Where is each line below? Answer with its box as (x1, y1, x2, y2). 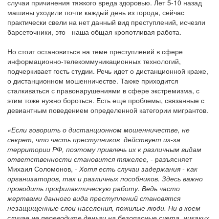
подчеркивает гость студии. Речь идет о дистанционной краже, (7, 66, 208, 76)
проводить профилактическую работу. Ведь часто (7, 183, 180, 193)
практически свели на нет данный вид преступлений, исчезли (7, 17, 205, 27)
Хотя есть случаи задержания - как (79, 164, 197, 174)
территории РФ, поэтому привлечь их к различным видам (7, 144, 201, 154)
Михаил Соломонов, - (7, 164, 79, 174)
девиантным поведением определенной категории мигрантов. (7, 105, 208, 115)
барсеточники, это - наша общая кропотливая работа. (7, 27, 181, 37)
